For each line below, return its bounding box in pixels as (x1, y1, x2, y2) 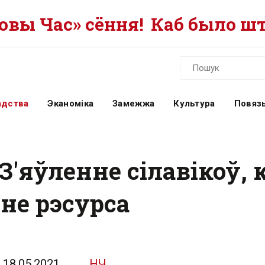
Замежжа (112, 98, 155, 109)
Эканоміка (47, 98, 94, 109)
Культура (173, 98, 215, 109)
